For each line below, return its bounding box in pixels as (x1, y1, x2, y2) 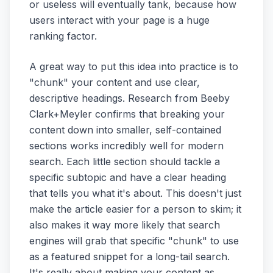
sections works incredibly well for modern (29, 139, 224, 152)
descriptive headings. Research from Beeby (29, 91, 230, 104)
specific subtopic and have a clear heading (29, 171, 226, 183)
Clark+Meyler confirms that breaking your (29, 107, 225, 120)
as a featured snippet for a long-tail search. (29, 250, 230, 263)
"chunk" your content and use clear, (29, 76, 200, 88)
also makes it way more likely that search (29, 218, 220, 231)
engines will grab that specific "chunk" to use (29, 234, 239, 247)
